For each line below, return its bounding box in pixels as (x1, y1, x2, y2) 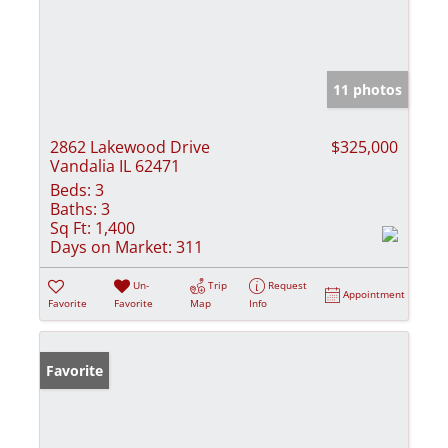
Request (268, 277, 308, 292)
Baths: (50, 197, 97, 220)
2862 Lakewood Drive (50, 135, 210, 158)
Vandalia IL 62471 (50, 154, 180, 177)
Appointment (343, 286, 406, 301)
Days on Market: (50, 235, 172, 258)
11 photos (333, 79, 402, 99)
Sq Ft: (50, 216, 91, 239)
